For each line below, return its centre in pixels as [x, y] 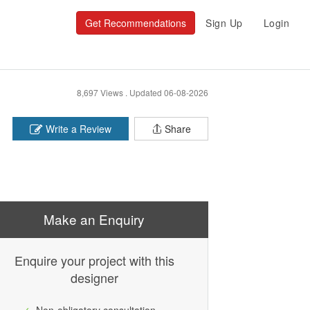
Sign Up [224, 23]
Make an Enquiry [94, 219]
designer [94, 277]
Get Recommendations [136, 23]
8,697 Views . [103, 92]
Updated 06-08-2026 [169, 92]
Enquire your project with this [94, 260]
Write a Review [77, 129]
